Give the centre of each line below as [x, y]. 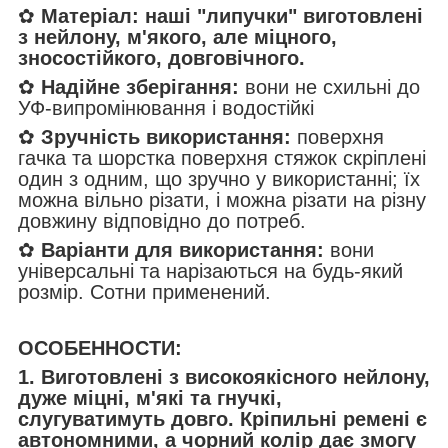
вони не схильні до [332, 87]
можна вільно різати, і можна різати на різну [222, 200]
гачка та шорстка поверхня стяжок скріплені [222, 158]
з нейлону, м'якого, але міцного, [177, 37]
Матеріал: [90, 16]
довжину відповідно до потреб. [162, 221]
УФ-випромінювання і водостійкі [166, 108]
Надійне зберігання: [143, 87]
